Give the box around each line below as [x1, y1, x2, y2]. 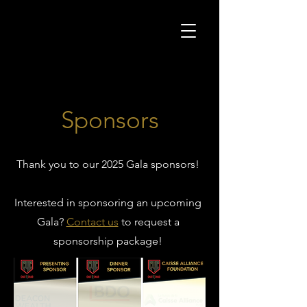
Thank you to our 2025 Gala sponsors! [16, 158, 199, 171]
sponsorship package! [53, 234, 162, 247]
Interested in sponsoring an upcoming [14, 196, 201, 209]
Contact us [66, 215, 119, 228]
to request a [118, 215, 180, 228]
